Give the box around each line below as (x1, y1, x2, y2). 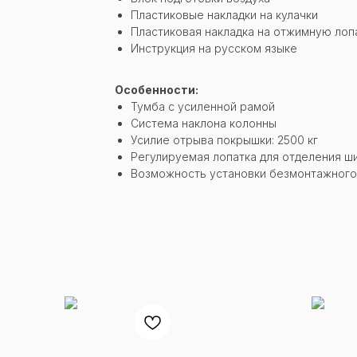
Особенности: (115, 82, 198, 96)
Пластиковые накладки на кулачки (131, 7, 318, 22)
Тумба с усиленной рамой (131, 99, 275, 113)
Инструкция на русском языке (131, 41, 297, 55)
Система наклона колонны (131, 116, 277, 130)
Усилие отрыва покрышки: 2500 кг (131, 132, 318, 147)
